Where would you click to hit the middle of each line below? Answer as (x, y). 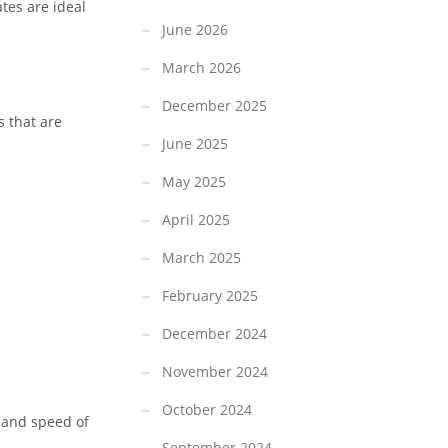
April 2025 (196, 220)
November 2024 (215, 372)
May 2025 (194, 182)
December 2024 (214, 334)
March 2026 (201, 68)
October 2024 (207, 410)
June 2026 (195, 30)
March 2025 (201, 258)
